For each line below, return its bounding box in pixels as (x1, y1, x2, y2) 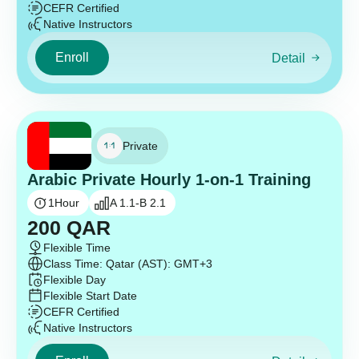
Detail (271, 50, 305, 65)
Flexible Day (43, 273, 106, 287)
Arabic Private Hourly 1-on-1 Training (27, 171, 311, 189)
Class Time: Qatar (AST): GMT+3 (43, 257, 212, 271)
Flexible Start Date (43, 289, 137, 303)
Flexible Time (43, 241, 111, 255)
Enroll (55, 50, 89, 65)
